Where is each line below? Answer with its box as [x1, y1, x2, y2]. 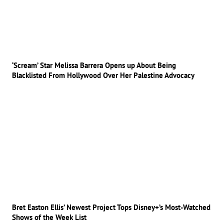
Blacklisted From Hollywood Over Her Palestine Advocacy [12, 70, 194, 80]
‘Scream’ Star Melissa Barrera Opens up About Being [12, 60, 176, 70]
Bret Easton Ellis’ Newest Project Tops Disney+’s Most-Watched [12, 202, 210, 212]
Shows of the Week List [12, 212, 86, 222]
